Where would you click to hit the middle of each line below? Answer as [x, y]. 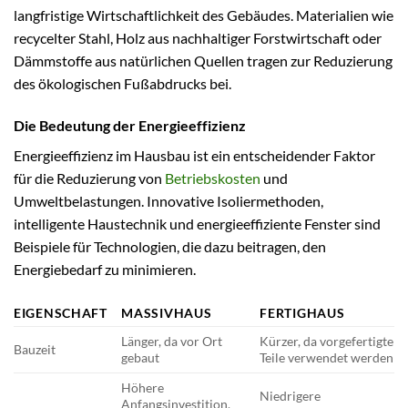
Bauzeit [35, 350]
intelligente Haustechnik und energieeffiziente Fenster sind [197, 224]
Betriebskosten [213, 178]
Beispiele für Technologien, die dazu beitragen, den [170, 247]
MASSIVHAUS [167, 313]
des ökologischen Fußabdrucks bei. [122, 84]
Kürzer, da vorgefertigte [327, 342]
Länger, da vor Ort [172, 342]
